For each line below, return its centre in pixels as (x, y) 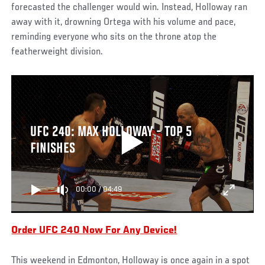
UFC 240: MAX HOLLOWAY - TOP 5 (111, 132)
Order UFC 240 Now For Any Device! (94, 230)
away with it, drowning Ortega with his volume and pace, (124, 22)
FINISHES (52, 149)
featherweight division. (57, 52)
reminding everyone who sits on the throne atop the (114, 37)
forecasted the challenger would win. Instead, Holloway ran (130, 7)
